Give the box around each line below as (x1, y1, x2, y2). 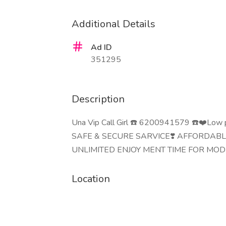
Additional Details (72, 17, 155, 31)
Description (72, 92, 125, 106)
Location (72, 172, 110, 186)
